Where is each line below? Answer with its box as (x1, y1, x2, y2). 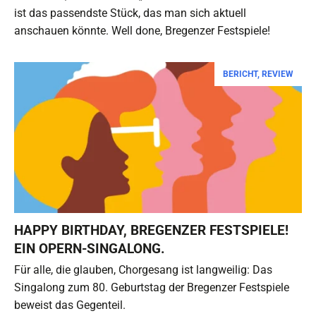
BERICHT (223, 68, 257, 79)
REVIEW (262, 68, 293, 79)
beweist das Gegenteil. (14, 298, 126, 312)
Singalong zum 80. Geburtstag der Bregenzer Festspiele (14, 281, 289, 295)
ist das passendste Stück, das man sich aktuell (14, 6, 246, 20)
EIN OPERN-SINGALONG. (14, 241, 165, 257)
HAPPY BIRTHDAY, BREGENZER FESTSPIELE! (14, 222, 288, 239)
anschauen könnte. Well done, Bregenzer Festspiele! (14, 23, 270, 37)
